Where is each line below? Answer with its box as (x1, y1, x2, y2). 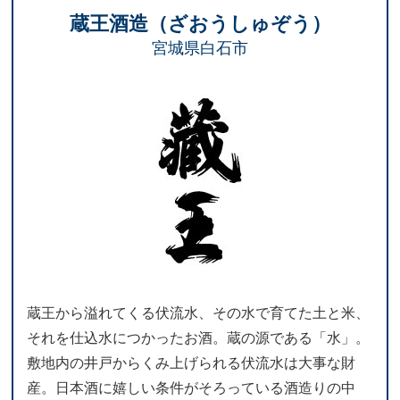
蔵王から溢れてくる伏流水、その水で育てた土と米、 (27, 305, 371, 321)
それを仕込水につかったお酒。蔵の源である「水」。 (27, 330, 371, 346)
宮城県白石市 (152, 39, 248, 58)
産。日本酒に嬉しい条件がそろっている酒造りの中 (27, 380, 356, 396)
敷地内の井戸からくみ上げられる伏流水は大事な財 (27, 355, 356, 371)
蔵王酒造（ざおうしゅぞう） (69, 12, 331, 36)
